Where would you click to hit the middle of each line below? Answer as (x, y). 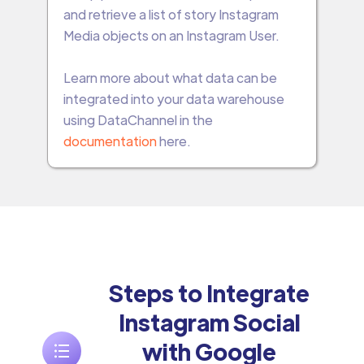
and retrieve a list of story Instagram (171, 14)
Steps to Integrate (210, 292)
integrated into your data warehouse (173, 98)
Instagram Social (209, 321)
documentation (111, 141)
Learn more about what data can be (170, 77)
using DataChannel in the (138, 119)
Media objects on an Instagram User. (171, 35)
